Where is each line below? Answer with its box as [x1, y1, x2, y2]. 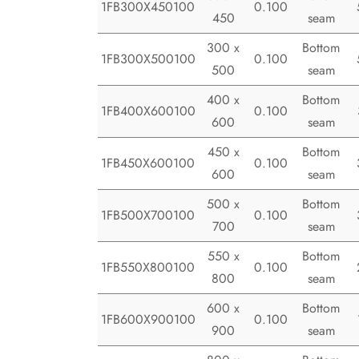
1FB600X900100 [101, 310, 196, 329]
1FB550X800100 [101, 258, 195, 277]
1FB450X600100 [101, 154, 195, 173]
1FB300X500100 [101, 50, 196, 69]
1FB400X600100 [101, 102, 196, 121]
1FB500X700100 [101, 206, 195, 225]
